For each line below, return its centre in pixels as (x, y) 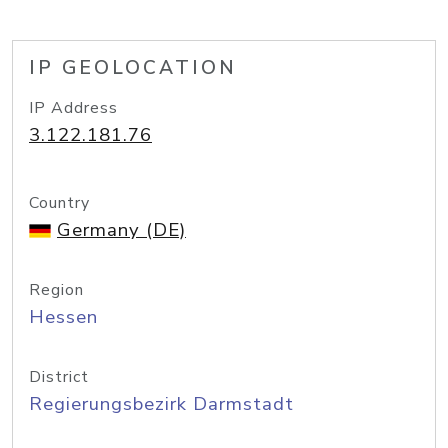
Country (59, 203)
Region (56, 290)
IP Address (73, 108)
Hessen (63, 317)
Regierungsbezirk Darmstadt (161, 404)
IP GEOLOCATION (133, 68)
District (59, 377)
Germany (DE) (121, 230)
